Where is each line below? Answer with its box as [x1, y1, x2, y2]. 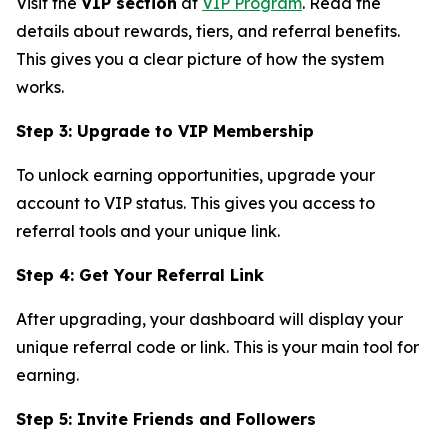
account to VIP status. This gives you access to [16, 192, 375, 213]
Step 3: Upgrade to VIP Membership [16, 120, 314, 141]
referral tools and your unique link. [16, 220, 280, 241]
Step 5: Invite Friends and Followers [16, 408, 316, 429]
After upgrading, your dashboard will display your [16, 308, 403, 329]
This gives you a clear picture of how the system [16, 48, 384, 69]
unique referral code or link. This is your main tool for [16, 336, 419, 357]
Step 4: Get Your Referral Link [16, 264, 264, 285]
